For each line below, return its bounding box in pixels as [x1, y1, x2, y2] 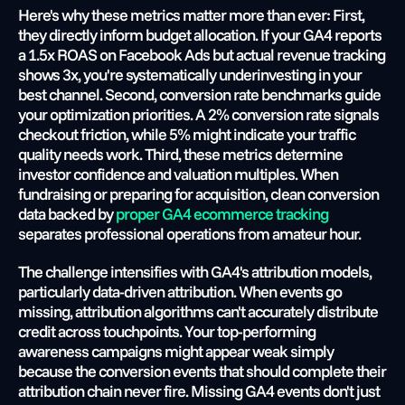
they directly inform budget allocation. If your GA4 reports [18, 24, 381, 45]
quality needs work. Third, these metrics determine [18, 144, 343, 165]
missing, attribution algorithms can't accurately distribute [18, 301, 378, 322]
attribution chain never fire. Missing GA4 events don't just [18, 381, 380, 401]
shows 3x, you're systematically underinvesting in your [18, 64, 362, 85]
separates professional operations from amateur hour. [18, 223, 361, 244]
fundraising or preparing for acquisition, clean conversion [18, 184, 379, 204]
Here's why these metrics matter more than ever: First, [18, 5, 364, 25]
